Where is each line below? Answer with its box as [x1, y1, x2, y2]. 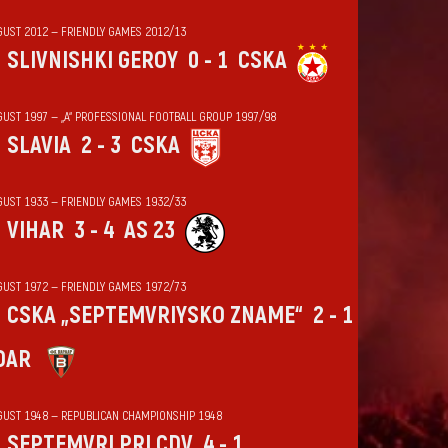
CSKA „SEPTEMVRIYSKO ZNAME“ [6, 301, 303, 330]
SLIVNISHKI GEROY [6, 46, 178, 75]
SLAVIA [6, 131, 71, 160]
